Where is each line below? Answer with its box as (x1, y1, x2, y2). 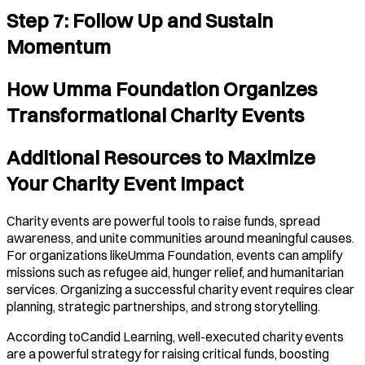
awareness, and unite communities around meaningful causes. (7, 229, 354, 246)
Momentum (7, 34, 111, 59)
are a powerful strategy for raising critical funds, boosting (7, 345, 329, 362)
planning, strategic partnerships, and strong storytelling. (7, 297, 320, 314)
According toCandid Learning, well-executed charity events (7, 328, 344, 345)
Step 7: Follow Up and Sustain (7, 8, 273, 33)
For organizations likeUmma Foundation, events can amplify (7, 246, 342, 263)
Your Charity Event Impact (7, 170, 244, 196)
